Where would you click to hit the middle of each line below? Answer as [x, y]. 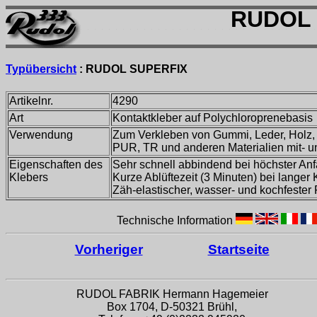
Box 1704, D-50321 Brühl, [172, 306]
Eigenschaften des [56, 164]
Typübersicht [41, 69]
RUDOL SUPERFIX [137, 69]
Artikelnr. [31, 100]
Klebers [29, 177]
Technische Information [176, 220]
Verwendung [41, 134]
